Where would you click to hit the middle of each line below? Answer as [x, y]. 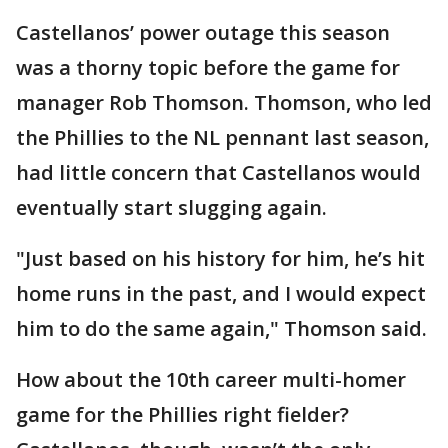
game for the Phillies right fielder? [182, 415]
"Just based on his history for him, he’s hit [220, 259]
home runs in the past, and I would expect [221, 294]
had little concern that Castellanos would [218, 173]
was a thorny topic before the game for [208, 68]
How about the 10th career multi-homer [211, 380]
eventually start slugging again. [171, 208]
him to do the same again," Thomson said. [221, 329]
